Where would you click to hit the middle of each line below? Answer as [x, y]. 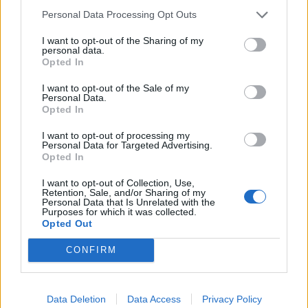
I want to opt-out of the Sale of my [115, 88]
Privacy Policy [232, 299]
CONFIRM [91, 250]
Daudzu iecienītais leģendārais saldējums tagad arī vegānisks [153, 221]
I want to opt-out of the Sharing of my [123, 40]
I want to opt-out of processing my [116, 135]
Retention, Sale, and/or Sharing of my [124, 192]
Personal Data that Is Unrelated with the [129, 202]
